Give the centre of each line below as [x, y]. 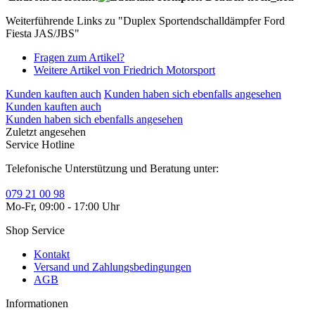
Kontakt [52, 254]
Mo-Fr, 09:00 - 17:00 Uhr [63, 206]
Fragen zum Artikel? [79, 57]
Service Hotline [40, 144]
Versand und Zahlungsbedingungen [112, 266]
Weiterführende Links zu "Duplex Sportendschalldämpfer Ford [145, 20]
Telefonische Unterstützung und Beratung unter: [112, 168]
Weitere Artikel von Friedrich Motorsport [124, 70]
